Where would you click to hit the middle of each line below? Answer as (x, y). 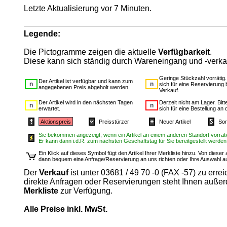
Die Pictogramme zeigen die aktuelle (91, 52)
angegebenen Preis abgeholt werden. (84, 87)
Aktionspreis (56, 122)
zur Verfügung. (85, 191)
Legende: (42, 34)
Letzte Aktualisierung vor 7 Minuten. (88, 8)
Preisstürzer (114, 122)
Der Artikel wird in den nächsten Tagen (86, 103)
